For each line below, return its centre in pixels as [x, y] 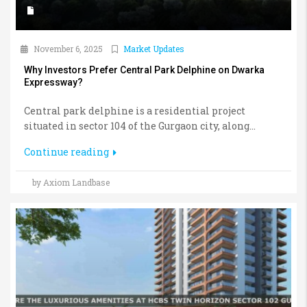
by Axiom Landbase [71, 183]
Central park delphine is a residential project [135, 111]
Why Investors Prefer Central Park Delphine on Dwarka [144, 70]
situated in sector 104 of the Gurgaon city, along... [140, 126]
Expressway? [53, 83]
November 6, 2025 [67, 49]
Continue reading [67, 152]
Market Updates [154, 49]
